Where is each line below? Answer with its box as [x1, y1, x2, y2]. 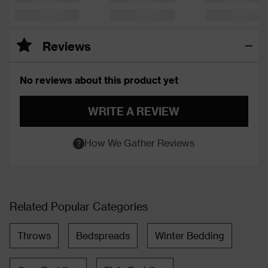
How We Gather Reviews [84, 136, 195, 148]
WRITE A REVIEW [88, 104, 180, 117]
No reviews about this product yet [20, 74, 178, 86]
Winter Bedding [155, 229, 224, 241]
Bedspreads [76, 229, 130, 241]
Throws [17, 229, 51, 241]
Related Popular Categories [10, 199, 148, 212]
